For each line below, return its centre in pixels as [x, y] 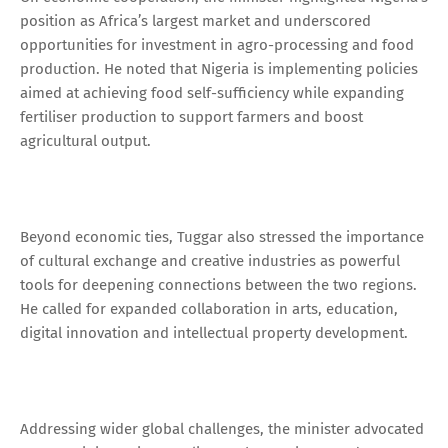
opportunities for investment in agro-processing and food [217, 45]
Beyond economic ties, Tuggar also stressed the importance [222, 237]
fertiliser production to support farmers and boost [191, 117]
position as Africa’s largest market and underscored [195, 21]
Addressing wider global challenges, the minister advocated [222, 429]
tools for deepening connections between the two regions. [218, 285]
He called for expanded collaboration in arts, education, [209, 309]
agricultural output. [85, 141]
